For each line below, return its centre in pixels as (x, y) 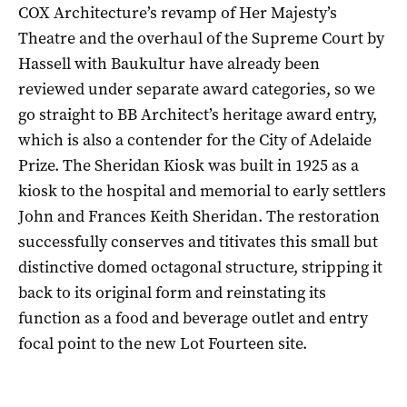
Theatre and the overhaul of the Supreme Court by (201, 38)
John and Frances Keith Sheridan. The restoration (199, 216)
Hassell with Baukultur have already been (169, 63)
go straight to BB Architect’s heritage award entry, (198, 114)
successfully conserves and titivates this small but (198, 241)
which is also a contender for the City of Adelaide (195, 139)
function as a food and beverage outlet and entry (193, 318)
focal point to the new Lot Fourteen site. (163, 343)
